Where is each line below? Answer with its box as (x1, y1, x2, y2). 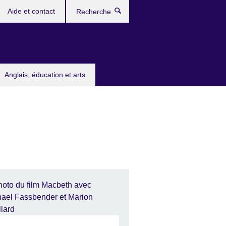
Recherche (126, 8, 170, 18)
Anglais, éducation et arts (5, 71, 85, 79)
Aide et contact (8, 7, 55, 15)
